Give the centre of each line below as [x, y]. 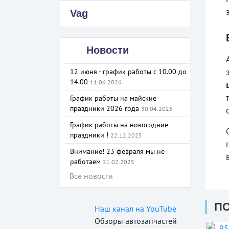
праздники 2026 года [106, 108]
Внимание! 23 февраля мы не [117, 151]
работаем [86, 162]
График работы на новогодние [119, 125]
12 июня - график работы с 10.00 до [128, 72]
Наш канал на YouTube [135, 209]
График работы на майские [113, 98]
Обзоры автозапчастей [136, 221]
